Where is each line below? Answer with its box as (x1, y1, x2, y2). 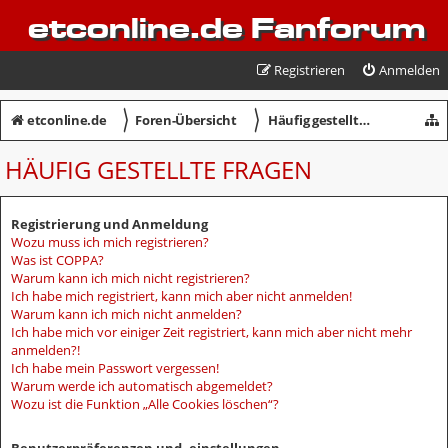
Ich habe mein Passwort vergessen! (11, 358, 219, 377)
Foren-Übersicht (135, 111, 237, 129)
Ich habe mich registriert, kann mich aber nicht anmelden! (11, 286, 352, 305)
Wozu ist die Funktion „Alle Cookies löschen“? (11, 394, 279, 413)
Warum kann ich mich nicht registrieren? (11, 268, 250, 287)
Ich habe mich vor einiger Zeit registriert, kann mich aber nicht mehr (11, 322, 412, 341)
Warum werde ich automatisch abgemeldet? (11, 376, 273, 395)
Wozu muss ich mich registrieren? (11, 232, 209, 251)
